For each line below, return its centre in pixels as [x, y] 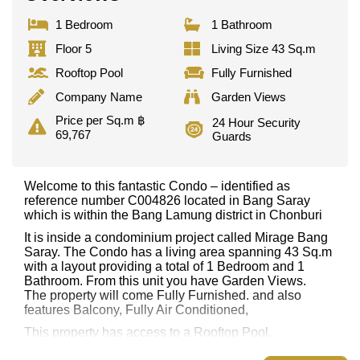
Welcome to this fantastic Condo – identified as [157, 186]
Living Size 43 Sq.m [264, 49]
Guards [232, 137]
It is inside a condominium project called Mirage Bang [176, 238]
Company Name [99, 97]
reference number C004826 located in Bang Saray [167, 201]
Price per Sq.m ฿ [100, 120]
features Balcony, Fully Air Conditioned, [136, 310]
